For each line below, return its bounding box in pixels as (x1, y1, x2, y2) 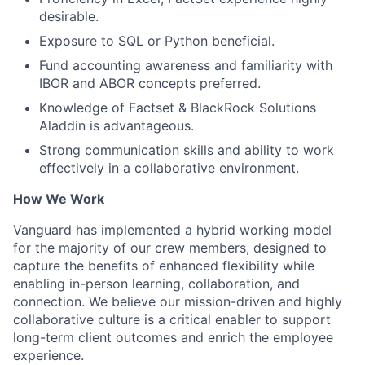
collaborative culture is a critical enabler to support (13, 311, 331, 328)
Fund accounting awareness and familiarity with (39, 57, 332, 74)
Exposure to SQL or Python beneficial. (39, 33, 275, 50)
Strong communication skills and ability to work (39, 142, 334, 159)
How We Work (13, 191, 104, 208)
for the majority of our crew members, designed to (13, 240, 327, 257)
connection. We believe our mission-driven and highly (13, 293, 342, 310)
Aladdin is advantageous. (39, 117, 194, 134)
